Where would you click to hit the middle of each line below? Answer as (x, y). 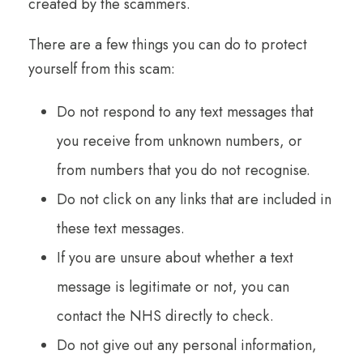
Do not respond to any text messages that (185, 111)
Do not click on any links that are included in (194, 199)
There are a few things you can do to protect (168, 44)
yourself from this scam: (102, 68)
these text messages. (121, 228)
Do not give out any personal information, (187, 345)
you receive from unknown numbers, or (179, 141)
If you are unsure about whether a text (175, 257)
